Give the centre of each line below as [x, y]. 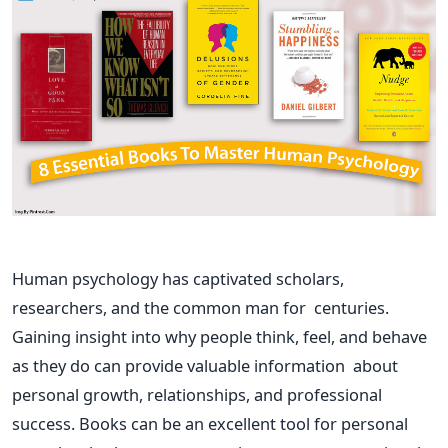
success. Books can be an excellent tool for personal [210, 424]
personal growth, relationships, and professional [197, 395]
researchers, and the [92, 308]
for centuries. [334, 308]
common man [226, 308]
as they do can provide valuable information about [205, 366]
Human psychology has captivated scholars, [178, 279]
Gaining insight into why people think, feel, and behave [219, 337]
